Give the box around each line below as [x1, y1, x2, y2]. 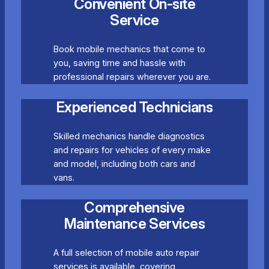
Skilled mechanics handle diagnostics [53, 130, 205, 142]
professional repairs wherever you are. [53, 71, 211, 83]
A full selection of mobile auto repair [53, 247, 199, 258]
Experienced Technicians [56, 98, 213, 116]
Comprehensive [84, 198, 185, 216]
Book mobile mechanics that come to [53, 44, 205, 55]
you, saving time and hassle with [53, 58, 186, 69]
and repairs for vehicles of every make [53, 144, 211, 156]
